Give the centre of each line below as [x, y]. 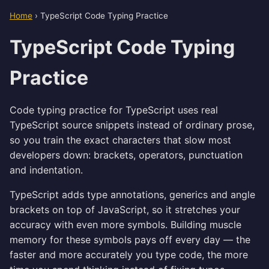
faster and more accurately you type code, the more [129, 255]
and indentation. [46, 170]
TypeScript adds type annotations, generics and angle [132, 195]
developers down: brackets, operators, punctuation [126, 155]
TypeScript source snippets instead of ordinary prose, [132, 125]
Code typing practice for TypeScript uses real [114, 110]
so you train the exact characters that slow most [120, 140]
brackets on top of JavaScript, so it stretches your [125, 210]
